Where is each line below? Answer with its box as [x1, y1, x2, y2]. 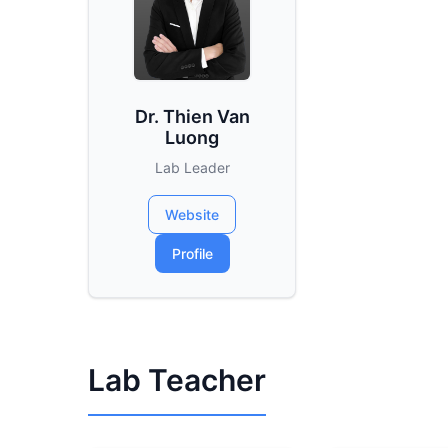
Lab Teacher [88, 362, 266, 398]
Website [165, 206, 219, 223]
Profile [171, 245, 213, 262]
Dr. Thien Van [134, 106, 250, 127]
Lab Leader [154, 159, 230, 176]
